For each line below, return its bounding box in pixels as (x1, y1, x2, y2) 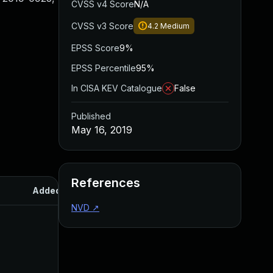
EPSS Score (71, 43, 119, 53)
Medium (160, 21, 190, 30)
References (71, 175, 140, 190)
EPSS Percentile (71, 63, 136, 73)
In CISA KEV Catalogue (71, 83, 162, 93)
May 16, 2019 (71, 124, 132, 136)
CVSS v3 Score (71, 21, 133, 31)
